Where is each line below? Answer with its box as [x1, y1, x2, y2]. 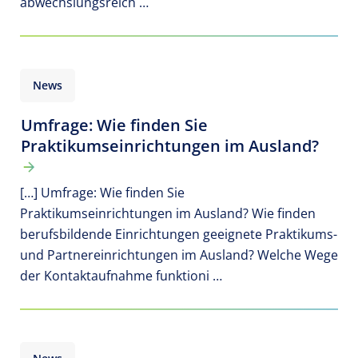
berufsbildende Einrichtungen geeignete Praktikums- [20, 225, 337, 244]
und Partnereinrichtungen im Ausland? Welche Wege [20, 246, 338, 265]
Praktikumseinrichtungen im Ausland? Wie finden [20, 205, 316, 223]
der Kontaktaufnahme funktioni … [20, 267, 222, 285]
